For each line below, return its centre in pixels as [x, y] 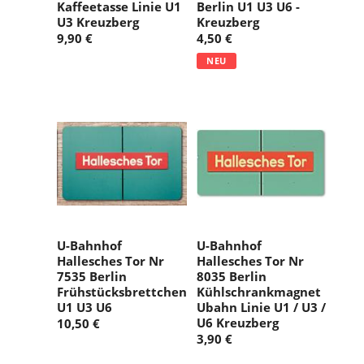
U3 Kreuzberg [98, 22]
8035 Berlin [232, 277]
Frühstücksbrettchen [122, 292]
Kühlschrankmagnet [259, 292]
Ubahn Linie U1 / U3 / [261, 308]
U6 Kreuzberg [238, 323]
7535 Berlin [92, 277]
